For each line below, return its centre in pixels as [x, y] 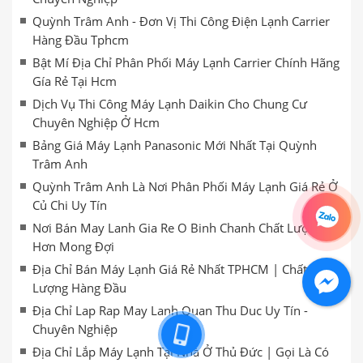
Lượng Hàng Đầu [79, 288]
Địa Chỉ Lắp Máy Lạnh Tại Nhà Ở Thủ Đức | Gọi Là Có [181, 352]
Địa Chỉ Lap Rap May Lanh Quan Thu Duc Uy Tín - [170, 310]
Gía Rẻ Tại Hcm [75, 81]
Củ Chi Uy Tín [70, 205]
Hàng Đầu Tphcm [81, 40]
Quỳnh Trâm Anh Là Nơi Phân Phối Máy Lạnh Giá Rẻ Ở [185, 186]
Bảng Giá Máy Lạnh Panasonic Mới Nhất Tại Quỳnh [175, 145]
